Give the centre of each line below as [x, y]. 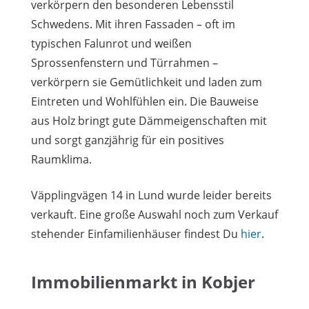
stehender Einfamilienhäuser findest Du [136, 233]
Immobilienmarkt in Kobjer [143, 281]
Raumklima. [61, 159]
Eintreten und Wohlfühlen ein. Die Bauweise [145, 101]
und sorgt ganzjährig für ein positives [128, 140]
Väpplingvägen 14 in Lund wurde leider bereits [151, 195]
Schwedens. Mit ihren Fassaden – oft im [133, 24]
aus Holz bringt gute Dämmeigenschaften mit [149, 120]
